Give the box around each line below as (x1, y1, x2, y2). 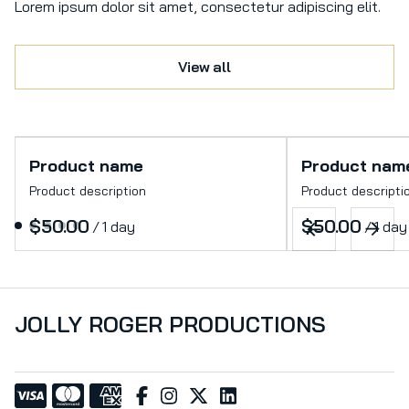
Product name (29, 155, 143, 176)
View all (178, 58, 231, 76)
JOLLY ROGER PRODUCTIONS (15, 310, 326, 338)
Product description (29, 183, 146, 199)
